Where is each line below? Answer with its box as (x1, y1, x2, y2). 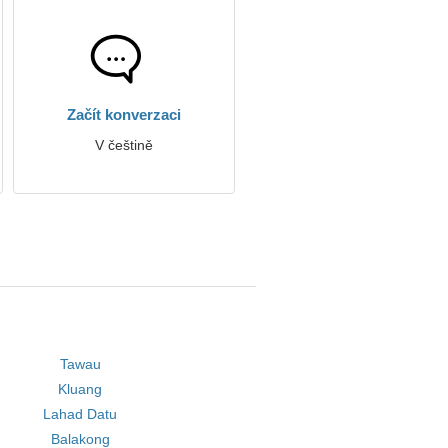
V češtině (95, 137, 153, 153)
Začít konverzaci (67, 106, 181, 123)
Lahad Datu (43, 406, 118, 422)
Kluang (58, 381, 103, 397)
